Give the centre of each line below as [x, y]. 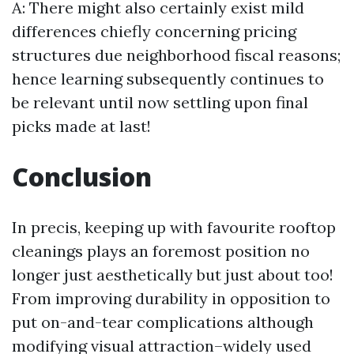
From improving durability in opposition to [171, 298]
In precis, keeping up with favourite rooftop [174, 227]
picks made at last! [81, 126]
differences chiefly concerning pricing [154, 31]
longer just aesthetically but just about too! [173, 275]
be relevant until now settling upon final [160, 102]
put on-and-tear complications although [163, 322]
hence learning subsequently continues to [168, 79]
